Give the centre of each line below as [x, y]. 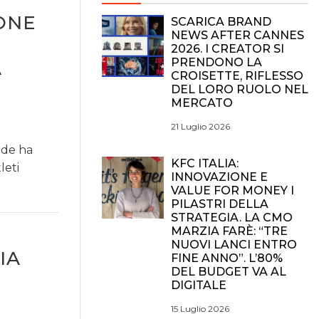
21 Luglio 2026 [200, 126]
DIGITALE [199, 285]
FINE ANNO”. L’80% [227, 258]
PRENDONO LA [216, 62]
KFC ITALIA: [205, 163]
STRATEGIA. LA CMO [232, 218]
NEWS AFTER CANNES [237, 35]
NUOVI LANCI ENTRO [234, 245]
